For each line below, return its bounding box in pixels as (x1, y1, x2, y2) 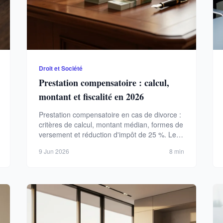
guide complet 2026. (39, 139, 104, 149)
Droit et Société (39, 63, 83, 73)
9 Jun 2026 (39, 146, 70, 155)
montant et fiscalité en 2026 (39, 90, 144, 103)
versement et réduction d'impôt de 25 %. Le (39, 129, 177, 139)
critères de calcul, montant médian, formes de (39, 119, 184, 129)
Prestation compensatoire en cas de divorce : (39, 109, 182, 119)
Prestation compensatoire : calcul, (39, 76, 170, 89)
